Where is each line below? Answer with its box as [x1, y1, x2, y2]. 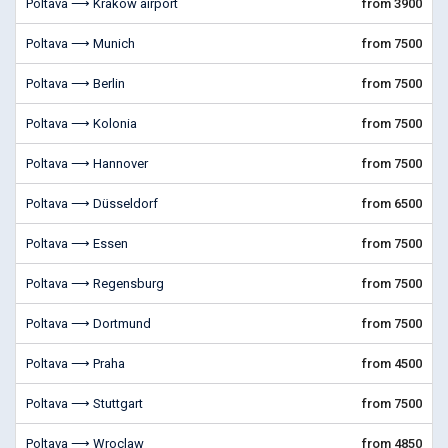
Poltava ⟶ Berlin [26, 76, 125, 91]
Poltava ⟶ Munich [26, 36, 135, 51]
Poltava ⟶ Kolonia [26, 116, 137, 131]
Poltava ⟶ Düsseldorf [26, 196, 158, 211]
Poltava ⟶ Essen [26, 236, 128, 251]
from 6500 [362, 196, 422, 211]
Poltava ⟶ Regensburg [26, 276, 164, 291]
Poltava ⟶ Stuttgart [26, 396, 143, 411]
